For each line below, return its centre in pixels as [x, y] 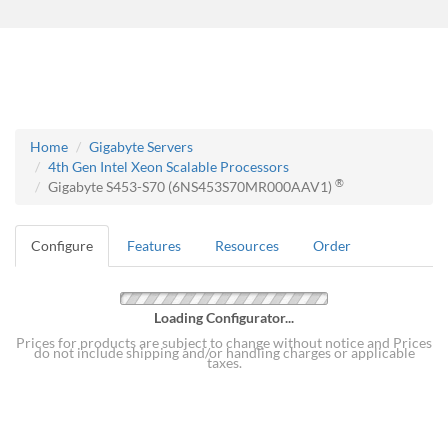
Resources [247, 246]
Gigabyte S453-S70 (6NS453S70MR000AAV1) [191, 187]
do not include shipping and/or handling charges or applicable [224, 353]
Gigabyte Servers [141, 147]
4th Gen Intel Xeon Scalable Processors [168, 167]
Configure [62, 246]
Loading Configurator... [224, 318]
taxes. [224, 363]
